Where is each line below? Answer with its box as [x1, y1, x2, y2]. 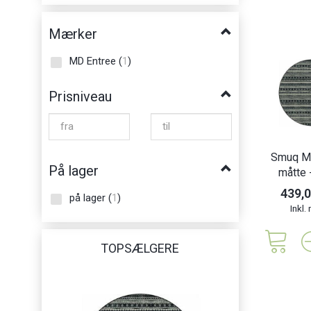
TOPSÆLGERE [101, 240, 180, 255]
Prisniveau [49, 87, 112, 105]
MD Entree [69, 54, 119, 67]
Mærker [49, 25, 97, 42]
